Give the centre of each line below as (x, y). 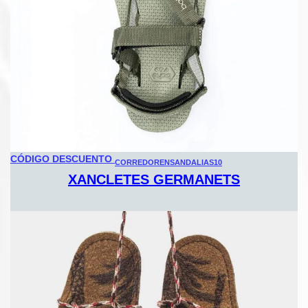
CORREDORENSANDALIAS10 (168, 162)
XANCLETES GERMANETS (154, 179)
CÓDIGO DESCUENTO (61, 159)
